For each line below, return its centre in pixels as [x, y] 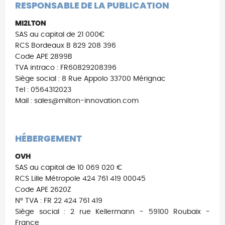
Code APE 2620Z [43, 190]
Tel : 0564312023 [43, 90]
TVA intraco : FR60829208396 [66, 68]
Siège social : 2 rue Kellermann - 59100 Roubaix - [113, 212]
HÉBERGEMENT [48, 139]
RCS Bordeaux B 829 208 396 [66, 45]
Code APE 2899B [44, 57]
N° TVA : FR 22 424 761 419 [59, 201]
